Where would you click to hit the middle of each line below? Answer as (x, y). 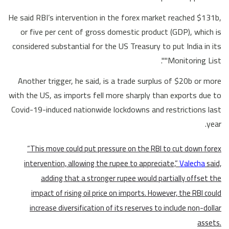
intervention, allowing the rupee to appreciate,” (102, 164)
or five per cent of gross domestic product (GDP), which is (121, 32)
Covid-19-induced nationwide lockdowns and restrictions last (116, 110)
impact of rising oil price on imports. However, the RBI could (126, 193)
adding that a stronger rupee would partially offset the (131, 178)
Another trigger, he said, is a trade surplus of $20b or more (120, 81)
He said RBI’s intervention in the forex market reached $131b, (115, 18)
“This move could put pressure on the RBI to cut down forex (124, 149)
